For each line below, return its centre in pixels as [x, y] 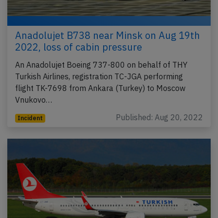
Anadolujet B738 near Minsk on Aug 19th [108, 35]
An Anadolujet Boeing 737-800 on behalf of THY [101, 65]
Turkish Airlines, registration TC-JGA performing [99, 76]
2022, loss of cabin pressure [79, 47]
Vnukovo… [34, 100]
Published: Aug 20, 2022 [159, 117]
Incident [30, 118]
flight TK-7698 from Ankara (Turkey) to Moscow [100, 88]
